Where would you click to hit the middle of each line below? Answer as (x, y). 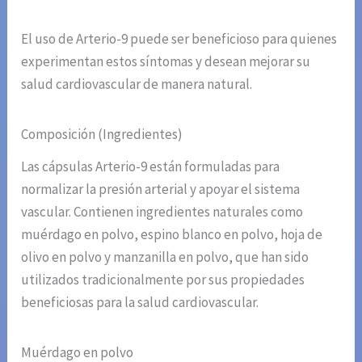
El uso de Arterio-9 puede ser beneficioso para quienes (179, 38)
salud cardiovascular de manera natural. (137, 84)
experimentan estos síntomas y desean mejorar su (166, 61)
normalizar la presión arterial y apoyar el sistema (161, 189)
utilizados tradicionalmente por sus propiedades (163, 279)
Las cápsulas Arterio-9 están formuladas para (151, 166)
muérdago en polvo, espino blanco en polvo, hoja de (172, 234)
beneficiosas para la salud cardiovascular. (140, 302)
